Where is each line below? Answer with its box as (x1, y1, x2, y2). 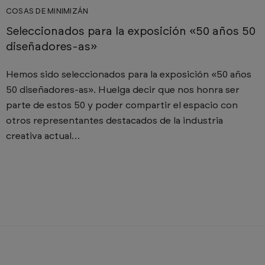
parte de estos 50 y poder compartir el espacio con (6, 101, 238, 111)
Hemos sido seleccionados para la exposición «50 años (6, 70, 252, 80)
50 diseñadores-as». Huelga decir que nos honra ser (6, 85, 240, 95)
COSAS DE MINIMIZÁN (6, 8, 89, 16)
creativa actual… (6, 131, 80, 141)
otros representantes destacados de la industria (6, 116, 224, 126)
